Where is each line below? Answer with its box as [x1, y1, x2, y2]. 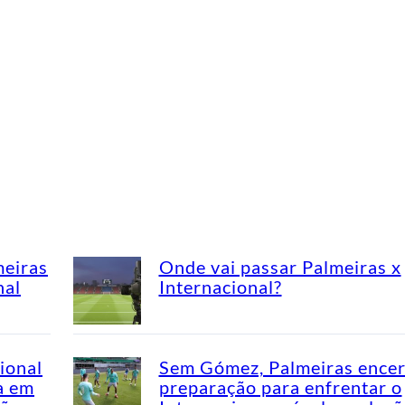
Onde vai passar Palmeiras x [158, 255, 401, 278]
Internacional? [158, 275, 282, 297]
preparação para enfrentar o [158, 375, 402, 398]
